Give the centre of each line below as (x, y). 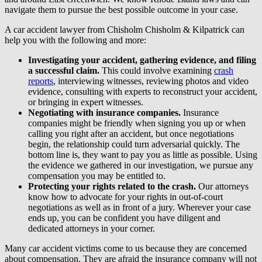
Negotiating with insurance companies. (104, 112)
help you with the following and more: (75, 40)
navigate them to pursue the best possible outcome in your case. (121, 9)
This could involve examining (157, 70)
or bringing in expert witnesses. (86, 102)
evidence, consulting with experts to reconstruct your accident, (143, 91)
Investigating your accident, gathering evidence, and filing (142, 60)
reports (41, 81)
